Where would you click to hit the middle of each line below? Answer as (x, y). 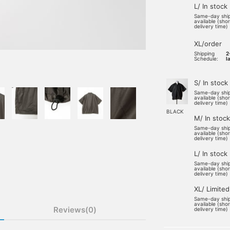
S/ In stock (211, 83)
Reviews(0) (75, 210)
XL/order (208, 44)
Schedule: (206, 59)
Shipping (204, 53)
